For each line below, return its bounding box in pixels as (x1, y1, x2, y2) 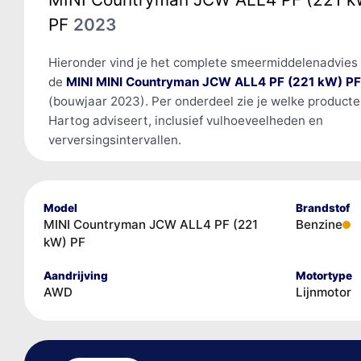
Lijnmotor (295, 284, 351, 300)
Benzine (295, 216, 342, 232)
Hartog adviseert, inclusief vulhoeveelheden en (48, 112, 323, 128)
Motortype (295, 268, 352, 282)
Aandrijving (43, 268, 108, 282)
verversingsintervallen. (48, 131, 181, 147)
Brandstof (295, 201, 350, 214)
